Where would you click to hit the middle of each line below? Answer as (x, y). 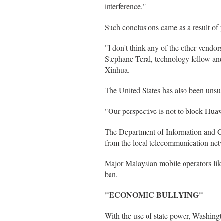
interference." (125, 6)
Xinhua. (117, 69)
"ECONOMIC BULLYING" (154, 195)
